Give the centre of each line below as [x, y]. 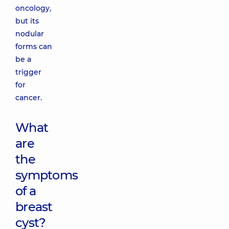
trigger [28, 72]
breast [34, 207]
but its [27, 21]
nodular [30, 34]
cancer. [29, 98]
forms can [34, 47]
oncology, [33, 8]
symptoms [47, 175]
